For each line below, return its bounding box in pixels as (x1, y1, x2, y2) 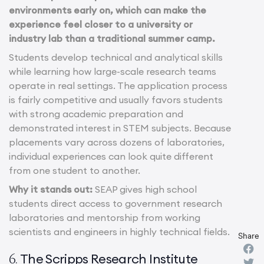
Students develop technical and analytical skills (9, 51, 223, 63)
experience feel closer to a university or (9, 18, 193, 30)
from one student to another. (9, 164, 140, 176)
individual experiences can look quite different (9, 150, 213, 162)
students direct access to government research (9, 197, 222, 209)
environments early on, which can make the (9, 4, 206, 16)
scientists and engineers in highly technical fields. (9, 225, 230, 237)
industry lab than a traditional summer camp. (9, 32, 215, 44)
